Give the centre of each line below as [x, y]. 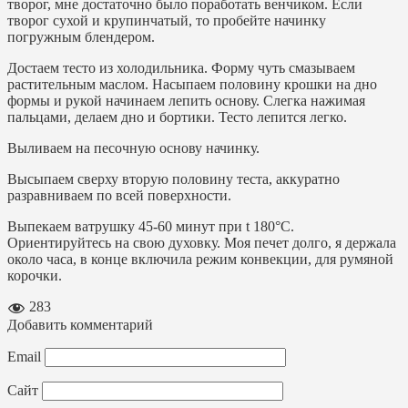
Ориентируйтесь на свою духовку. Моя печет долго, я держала [202, 243]
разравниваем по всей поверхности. [119, 196]
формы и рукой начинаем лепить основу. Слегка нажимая [186, 101]
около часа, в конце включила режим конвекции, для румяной [200, 260]
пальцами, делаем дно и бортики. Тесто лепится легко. [177, 117]
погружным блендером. [81, 37]
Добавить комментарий [80, 325]
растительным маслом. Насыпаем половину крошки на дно [192, 85]
